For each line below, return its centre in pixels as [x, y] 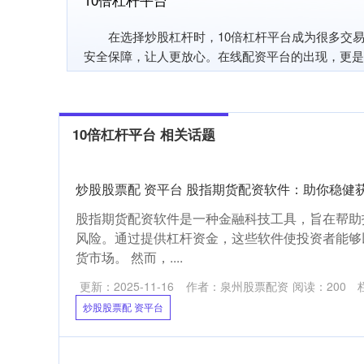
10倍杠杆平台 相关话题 [144, 134]
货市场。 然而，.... [129, 257]
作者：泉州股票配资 [237, 286]
